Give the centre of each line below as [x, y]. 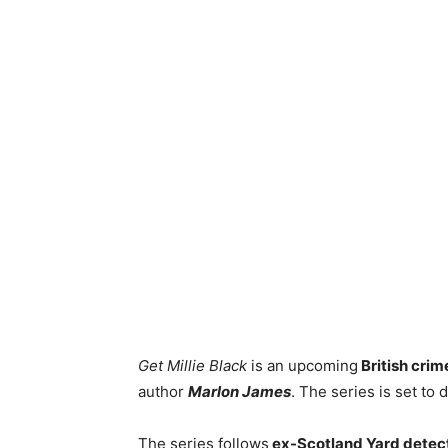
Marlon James [239, 391]
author [163, 391]
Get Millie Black [192, 365]
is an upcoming [302, 365]
